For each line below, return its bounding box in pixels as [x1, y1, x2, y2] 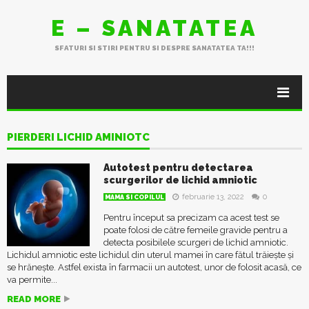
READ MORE [7, 294, 61, 304]
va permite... [7, 275, 57, 285]
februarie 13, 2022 [182, 192, 244, 201]
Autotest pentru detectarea [103, 162, 253, 173]
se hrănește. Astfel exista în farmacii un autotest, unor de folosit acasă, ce [7, 262, 301, 272]
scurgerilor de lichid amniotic [103, 175, 257, 186]
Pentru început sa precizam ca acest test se [103, 212, 279, 223]
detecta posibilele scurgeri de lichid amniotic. [103, 237, 288, 248]
